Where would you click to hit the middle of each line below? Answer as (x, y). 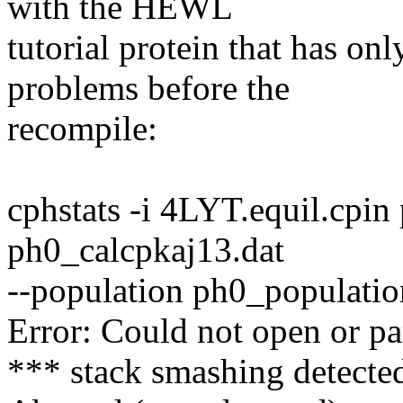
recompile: (82, 128)
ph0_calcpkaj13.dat (146, 249)
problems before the (148, 87)
